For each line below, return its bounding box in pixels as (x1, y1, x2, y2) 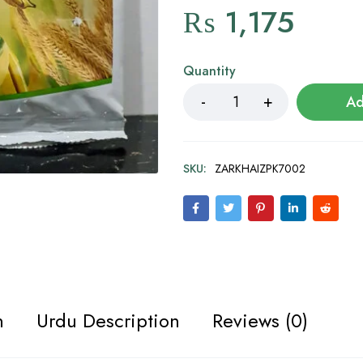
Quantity (182, 62, 236, 80)
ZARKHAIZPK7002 (214, 160, 305, 177)
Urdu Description (36, 306, 180, 335)
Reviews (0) (212, 306, 308, 335)
